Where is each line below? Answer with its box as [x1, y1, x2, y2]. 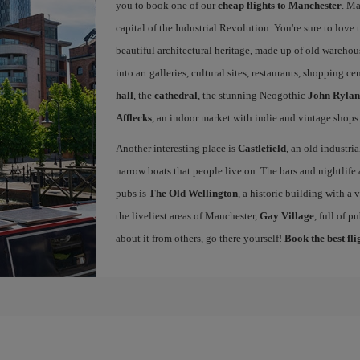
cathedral [153, 89, 198, 101]
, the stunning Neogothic [197, 89, 308, 101]
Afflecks [115, 112, 152, 124]
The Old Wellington [148, 187, 238, 199]
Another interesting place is [115, 142, 238, 154]
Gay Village [259, 210, 314, 222]
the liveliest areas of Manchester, [115, 210, 260, 222]
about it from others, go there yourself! [115, 232, 284, 244]
